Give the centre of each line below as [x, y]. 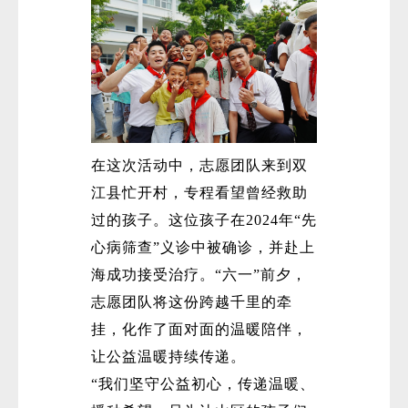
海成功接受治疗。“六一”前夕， [199, 275]
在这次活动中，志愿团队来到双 [199, 166]
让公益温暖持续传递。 [168, 357]
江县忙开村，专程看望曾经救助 [199, 193]
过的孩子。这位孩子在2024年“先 [204, 220]
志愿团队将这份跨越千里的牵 [192, 302]
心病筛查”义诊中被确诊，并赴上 [203, 248]
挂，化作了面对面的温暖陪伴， [199, 330]
